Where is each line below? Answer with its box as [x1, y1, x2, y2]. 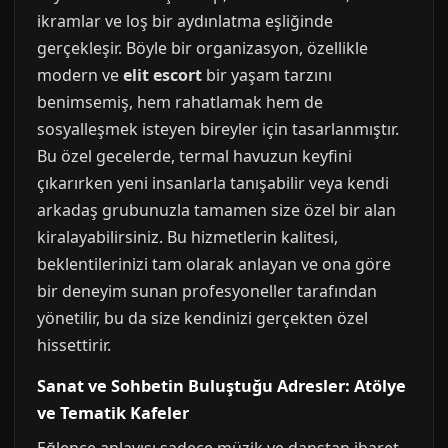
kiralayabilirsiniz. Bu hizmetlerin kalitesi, [37, 226, 338, 248]
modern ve [37, 64, 123, 86]
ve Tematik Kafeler [37, 402, 189, 424]
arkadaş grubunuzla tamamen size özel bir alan [37, 199, 396, 221]
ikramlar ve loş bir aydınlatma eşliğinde [37, 10, 333, 32]
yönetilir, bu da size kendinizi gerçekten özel [37, 307, 368, 329]
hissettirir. [37, 334, 111, 356]
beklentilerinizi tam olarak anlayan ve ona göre [37, 253, 391, 275]
